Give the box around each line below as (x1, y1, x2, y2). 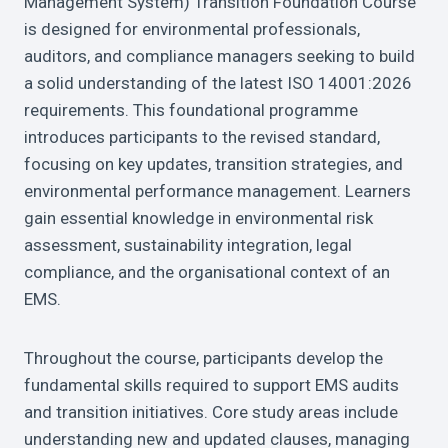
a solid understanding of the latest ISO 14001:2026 (24, 73, 412, 93)
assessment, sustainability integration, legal (24, 235, 352, 255)
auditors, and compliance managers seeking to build (24, 46, 415, 66)
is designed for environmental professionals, (24, 19, 360, 39)
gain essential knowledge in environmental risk (24, 208, 373, 228)
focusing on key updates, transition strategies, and (24, 154, 403, 174)
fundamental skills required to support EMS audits (24, 375, 399, 395)
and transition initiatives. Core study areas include (24, 402, 398, 422)
